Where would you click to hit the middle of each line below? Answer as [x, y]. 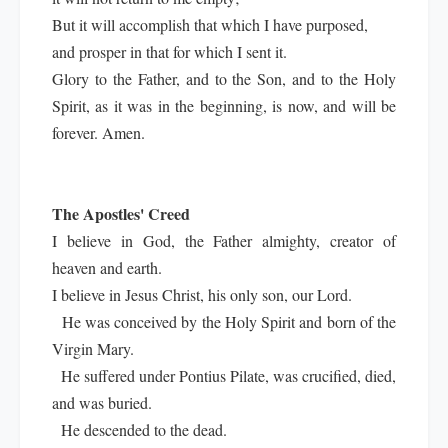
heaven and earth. [107, 267]
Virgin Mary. [93, 348]
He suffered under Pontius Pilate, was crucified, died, [224, 375]
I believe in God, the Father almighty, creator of [224, 240]
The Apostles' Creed [121, 213]
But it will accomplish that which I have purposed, [210, 24]
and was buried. [102, 402]
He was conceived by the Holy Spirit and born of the [224, 321]
